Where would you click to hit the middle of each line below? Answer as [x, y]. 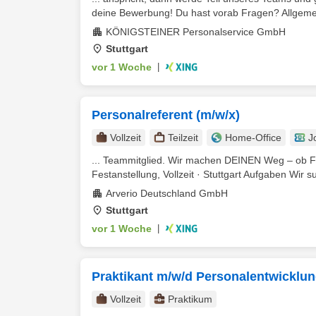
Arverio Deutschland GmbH [167, 193]
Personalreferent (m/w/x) [166, 115]
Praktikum [190, 299]
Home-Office [253, 138]
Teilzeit [183, 138]
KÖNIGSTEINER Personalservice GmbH [196, 32]
